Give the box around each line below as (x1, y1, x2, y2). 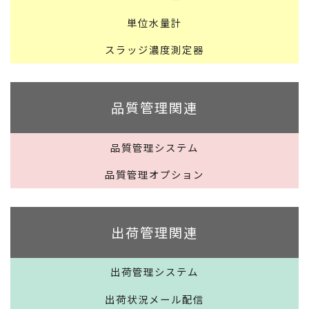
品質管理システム (110, 139, 199, 154)
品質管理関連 (111, 97, 198, 117)
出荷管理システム (110, 264, 199, 279)
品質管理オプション (105, 167, 204, 182)
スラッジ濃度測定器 (105, 42, 204, 57)
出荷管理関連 (111, 222, 198, 242)
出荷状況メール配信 (105, 292, 204, 307)
